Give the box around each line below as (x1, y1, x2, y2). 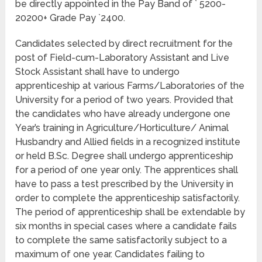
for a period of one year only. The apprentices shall (15, 164, 239, 176)
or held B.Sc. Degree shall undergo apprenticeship (15, 150, 234, 162)
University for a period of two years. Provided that (15, 94, 234, 106)
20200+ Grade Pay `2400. (15, 12, 126, 24)
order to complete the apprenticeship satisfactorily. (15, 192, 240, 204)
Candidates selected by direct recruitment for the (15, 38, 233, 50)
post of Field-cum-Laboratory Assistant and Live (15, 52, 230, 64)
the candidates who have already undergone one (15, 108, 231, 120)
